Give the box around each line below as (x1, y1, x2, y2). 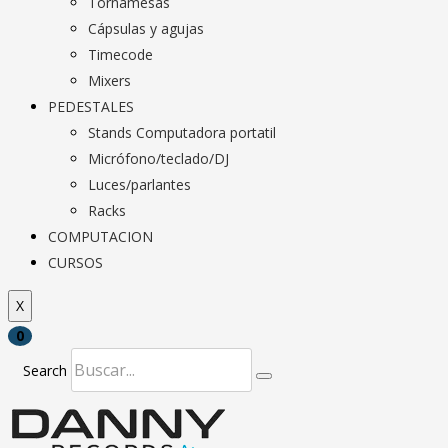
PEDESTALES (48, 97, 134, 116)
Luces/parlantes (88, 175, 191, 194)
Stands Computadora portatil (88, 123, 276, 142)
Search (23, 361, 67, 380)
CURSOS (48, 253, 103, 272)
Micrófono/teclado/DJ (88, 149, 229, 168)
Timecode (88, 45, 153, 64)
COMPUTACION (48, 227, 153, 246)
